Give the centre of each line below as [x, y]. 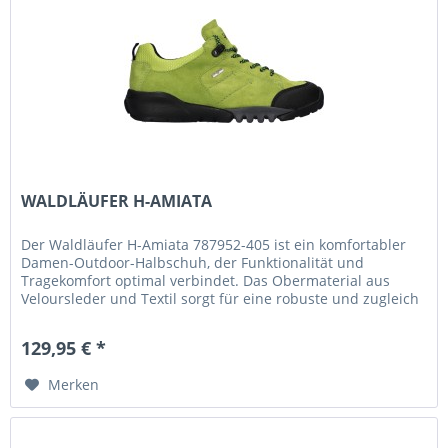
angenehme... [67, 317]
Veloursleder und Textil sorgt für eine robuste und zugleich [220, 299]
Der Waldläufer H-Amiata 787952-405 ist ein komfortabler [214, 245]
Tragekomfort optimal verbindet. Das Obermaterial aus [206, 281]
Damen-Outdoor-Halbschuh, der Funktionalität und [193, 263]
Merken [74, 385]
